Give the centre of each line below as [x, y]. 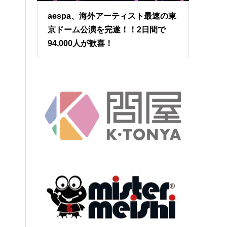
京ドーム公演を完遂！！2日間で [107, 29]
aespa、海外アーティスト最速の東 [112, 16]
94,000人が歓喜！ [81, 43]
